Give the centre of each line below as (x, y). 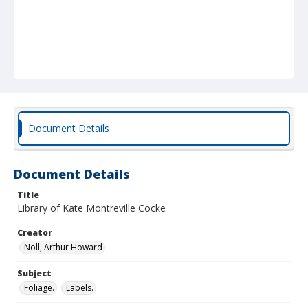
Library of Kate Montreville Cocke (91, 208)
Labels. (80, 288)
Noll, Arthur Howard (63, 247)
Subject (34, 273)
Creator (35, 233)
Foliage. (39, 288)
